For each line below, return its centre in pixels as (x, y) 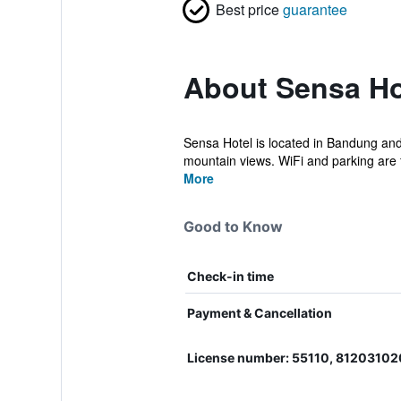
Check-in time (230, 276)
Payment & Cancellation (259, 313)
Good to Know (233, 226)
